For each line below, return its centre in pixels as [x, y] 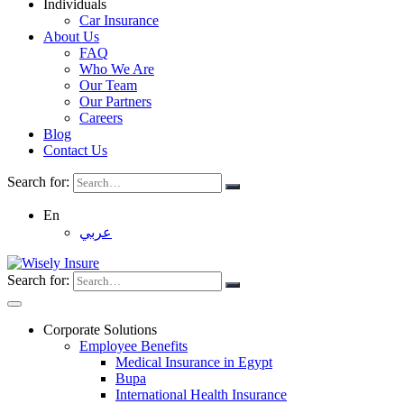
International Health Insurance [201, 395]
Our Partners [115, 101]
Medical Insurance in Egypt [194, 362]
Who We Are [117, 69]
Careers [101, 118]
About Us [71, 37]
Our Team [108, 85]
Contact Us [75, 150]
